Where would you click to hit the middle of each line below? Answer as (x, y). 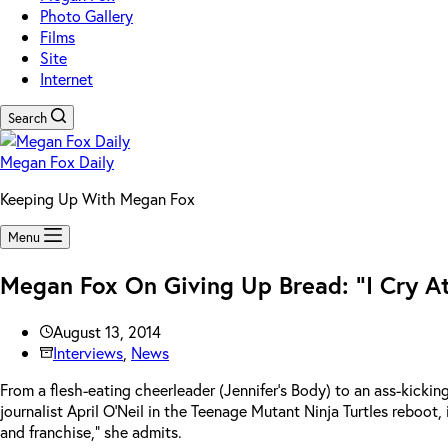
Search (27, 118)
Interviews (88, 352)
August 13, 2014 (107, 331)
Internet (66, 78)
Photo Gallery (86, 15)
